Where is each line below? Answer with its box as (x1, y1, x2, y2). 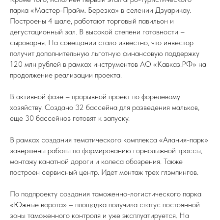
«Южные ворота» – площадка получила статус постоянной (10, 200, 200, 209)
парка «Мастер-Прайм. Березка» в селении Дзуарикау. (10, 5, 191, 15)
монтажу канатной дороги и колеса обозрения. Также (10, 157, 183, 166)
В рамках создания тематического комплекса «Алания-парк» (10, 135, 208, 144)
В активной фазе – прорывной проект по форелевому (10, 92, 180, 101)
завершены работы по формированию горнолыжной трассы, (10, 146, 202, 155)
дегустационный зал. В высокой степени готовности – (10, 27, 185, 36)
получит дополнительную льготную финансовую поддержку (10, 49, 199, 58)
